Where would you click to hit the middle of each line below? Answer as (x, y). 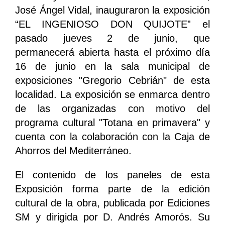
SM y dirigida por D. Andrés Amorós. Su (113, 217)
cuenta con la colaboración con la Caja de (113, 137)
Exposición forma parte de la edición (113, 189)
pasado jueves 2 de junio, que (113, 38)
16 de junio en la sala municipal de (113, 67)
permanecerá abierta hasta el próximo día (113, 52)
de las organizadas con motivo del (113, 109)
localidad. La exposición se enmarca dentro (113, 95)
